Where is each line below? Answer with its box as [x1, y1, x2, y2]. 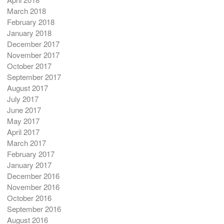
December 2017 [6, 38, 59, 49]
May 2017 [6, 115, 39, 126]
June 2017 [6, 104, 41, 115]
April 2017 [6, 126, 39, 137]
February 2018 [6, 16, 54, 27]
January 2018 [6, 27, 51, 38]
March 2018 [6, 5, 46, 16]
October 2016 [6, 192, 51, 203]
